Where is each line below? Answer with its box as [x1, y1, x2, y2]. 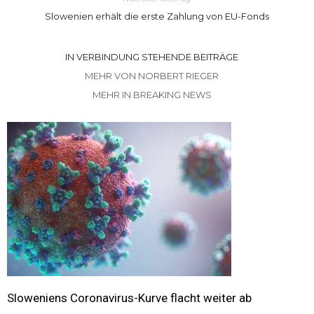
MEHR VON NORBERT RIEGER [85, 69, 219, 81]
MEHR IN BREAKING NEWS [92, 88, 212, 100]
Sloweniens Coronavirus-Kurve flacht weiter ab [7, 290, 252, 305]
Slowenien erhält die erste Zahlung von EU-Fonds [44, 10, 269, 22]
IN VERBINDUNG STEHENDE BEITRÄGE [65, 50, 238, 62]
